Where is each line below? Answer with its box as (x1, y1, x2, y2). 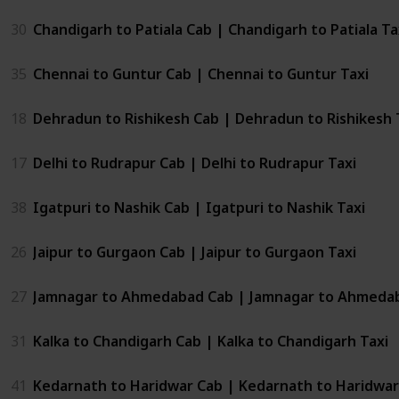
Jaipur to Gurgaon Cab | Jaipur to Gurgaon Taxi (33, 241, 356, 262)
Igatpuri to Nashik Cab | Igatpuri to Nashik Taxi (33, 197, 365, 217)
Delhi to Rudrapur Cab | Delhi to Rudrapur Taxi (33, 152, 356, 173)
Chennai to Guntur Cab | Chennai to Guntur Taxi (33, 63, 369, 84)
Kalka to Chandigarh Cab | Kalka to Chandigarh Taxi (33, 330, 388, 351)
